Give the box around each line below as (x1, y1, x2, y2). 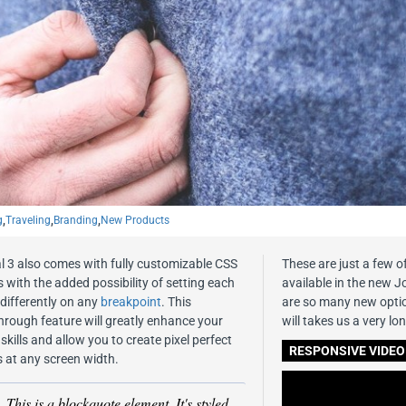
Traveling (5, 213, 51, 227)
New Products (101, 213, 169, 227)
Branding (53, 213, 98, 227)
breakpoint (101, 294, 162, 309)
